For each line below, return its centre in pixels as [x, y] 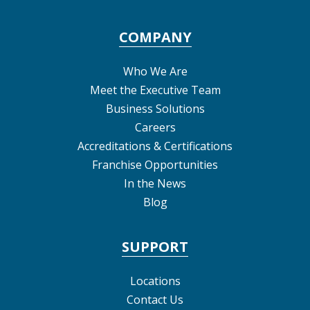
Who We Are [155, 71]
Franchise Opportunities [155, 164]
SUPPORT [155, 246]
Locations [155, 281]
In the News [155, 183]
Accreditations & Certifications [155, 146]
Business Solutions [155, 108]
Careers [155, 127]
